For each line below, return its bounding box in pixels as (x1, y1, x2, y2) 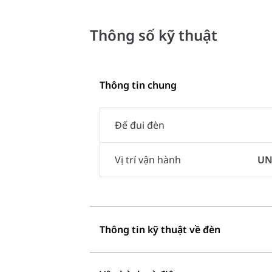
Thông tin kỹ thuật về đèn (100, 222, 220, 236)
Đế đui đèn (115, 118, 165, 132)
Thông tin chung (100, 78, 177, 92)
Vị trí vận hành (115, 152, 181, 166)
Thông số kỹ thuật (90, 25, 217, 46)
